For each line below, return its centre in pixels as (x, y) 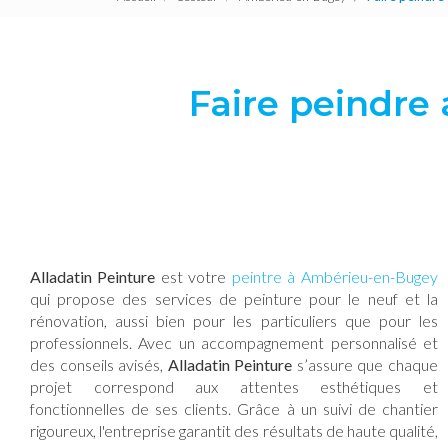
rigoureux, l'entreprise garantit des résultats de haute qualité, (234, 430)
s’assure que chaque (365, 364)
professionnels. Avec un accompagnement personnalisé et (234, 342)
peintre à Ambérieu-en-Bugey (335, 276)
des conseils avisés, (99, 364)
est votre (196, 276)
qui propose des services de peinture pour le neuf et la (234, 298)
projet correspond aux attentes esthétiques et (234, 386)
